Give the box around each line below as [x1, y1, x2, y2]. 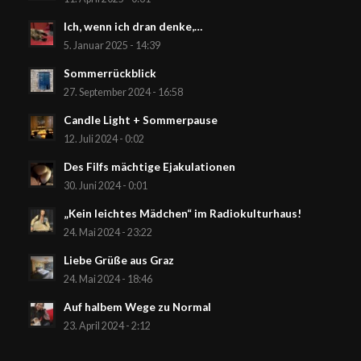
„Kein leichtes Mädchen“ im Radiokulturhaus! [63, 207, 301, 221]
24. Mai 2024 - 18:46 [63, 273, 152, 286]
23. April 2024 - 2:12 [63, 320, 151, 333]
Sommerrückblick [63, 67, 156, 81]
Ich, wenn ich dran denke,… [63, 20, 202, 34]
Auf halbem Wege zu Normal [63, 301, 211, 314]
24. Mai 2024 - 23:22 [63, 226, 152, 239]
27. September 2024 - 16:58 [63, 86, 183, 99]
